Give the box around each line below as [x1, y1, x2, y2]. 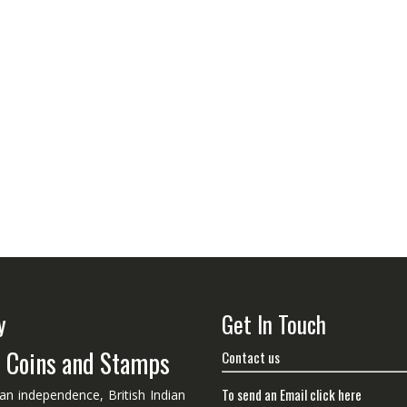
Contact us [222, 346, 280, 367]
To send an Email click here [222, 384, 362, 405]
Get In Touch [222, 306, 326, 341]
